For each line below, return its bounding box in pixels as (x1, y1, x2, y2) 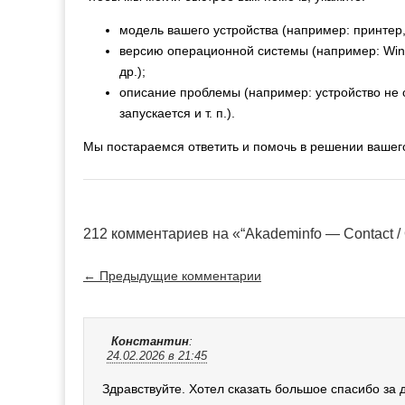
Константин (111, 334, 189, 348)
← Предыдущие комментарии (83, 268, 261, 283)
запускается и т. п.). (119, 106, 235, 120)
